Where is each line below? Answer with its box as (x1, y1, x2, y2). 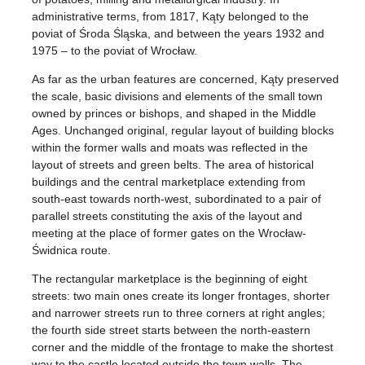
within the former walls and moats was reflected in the (32, 141, 309, 155)
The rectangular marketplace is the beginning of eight (32, 272, 308, 286)
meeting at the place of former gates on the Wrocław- (32, 226, 307, 240)
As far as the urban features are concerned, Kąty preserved (32, 73, 340, 86)
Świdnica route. (32, 244, 112, 257)
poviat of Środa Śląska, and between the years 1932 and (32, 27, 325, 41)
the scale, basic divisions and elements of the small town (32, 90, 323, 103)
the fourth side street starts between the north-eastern (32, 323, 311, 337)
